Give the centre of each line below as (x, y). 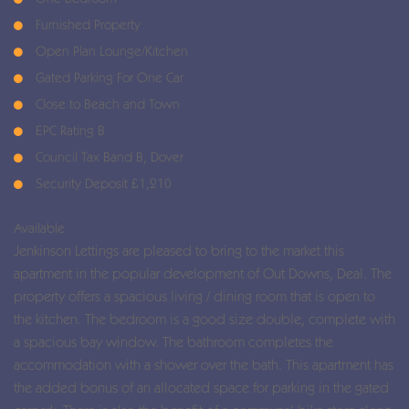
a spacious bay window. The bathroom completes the (173, 342)
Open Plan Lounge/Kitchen (110, 51)
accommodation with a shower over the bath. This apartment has (204, 365)
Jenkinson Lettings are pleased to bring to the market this (179, 251)
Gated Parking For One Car (108, 78)
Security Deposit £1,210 (102, 184)
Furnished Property (86, 25)
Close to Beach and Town (106, 104)
